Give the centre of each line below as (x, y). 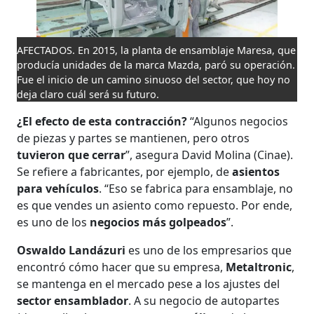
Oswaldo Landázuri (73, 250)
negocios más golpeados (158, 222)
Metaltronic (259, 267)
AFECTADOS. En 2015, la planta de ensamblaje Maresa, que (157, 50)
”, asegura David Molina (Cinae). (210, 155)
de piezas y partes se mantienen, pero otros (134, 138)
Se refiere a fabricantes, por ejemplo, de (125, 171)
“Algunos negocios (238, 121)
